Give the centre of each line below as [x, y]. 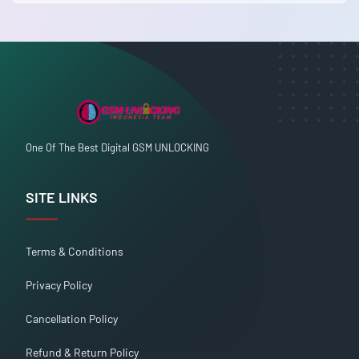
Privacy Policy [59, 284]
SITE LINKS [62, 197]
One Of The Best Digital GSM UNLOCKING [117, 147]
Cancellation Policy [72, 318]
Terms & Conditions [75, 251]
